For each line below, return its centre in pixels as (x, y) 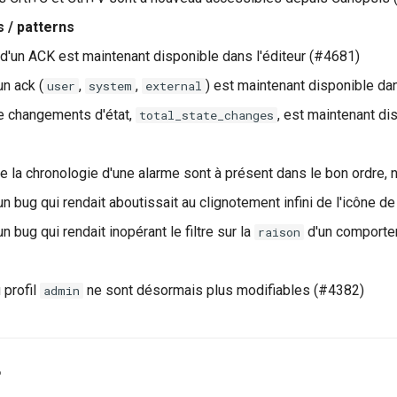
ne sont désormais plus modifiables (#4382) (224, 290)
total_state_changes (206, 115)
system (110, 86)
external (174, 86)
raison (279, 232)
